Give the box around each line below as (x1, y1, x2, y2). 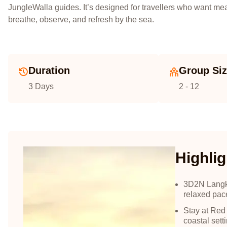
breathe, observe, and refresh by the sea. (8, 15, 154, 24)
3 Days (28, 82, 54, 91)
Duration (28, 65, 70, 76)
